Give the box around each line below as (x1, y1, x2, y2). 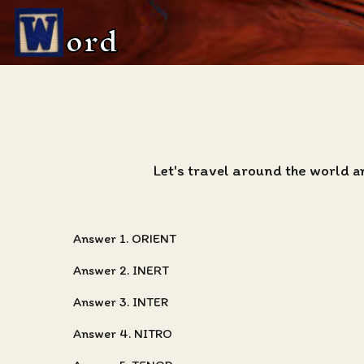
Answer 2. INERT (73, 262, 169, 278)
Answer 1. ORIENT (73, 231, 176, 246)
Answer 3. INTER (73, 294, 168, 310)
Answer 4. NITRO (73, 326, 172, 341)
